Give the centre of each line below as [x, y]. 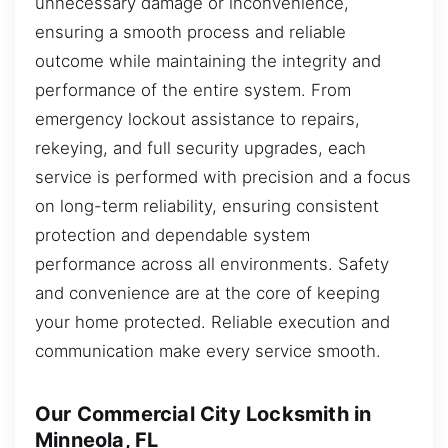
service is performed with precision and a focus [223, 176]
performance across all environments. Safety [212, 263]
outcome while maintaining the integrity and [208, 60]
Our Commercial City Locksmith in [203, 414]
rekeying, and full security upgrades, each [200, 147]
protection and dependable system [172, 234]
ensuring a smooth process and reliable [190, 31]
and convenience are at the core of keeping [207, 292]
